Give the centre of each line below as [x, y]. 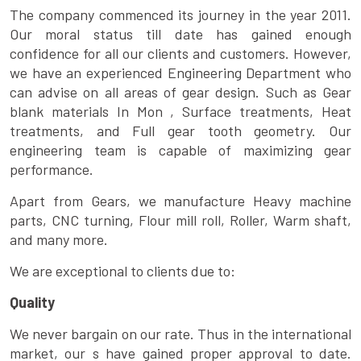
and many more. [59, 240]
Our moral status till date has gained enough [180, 34]
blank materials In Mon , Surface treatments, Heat [180, 112]
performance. [52, 170]
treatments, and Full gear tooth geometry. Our [180, 131]
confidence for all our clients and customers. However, [180, 54]
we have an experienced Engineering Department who [180, 73]
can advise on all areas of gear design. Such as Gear [180, 92]
